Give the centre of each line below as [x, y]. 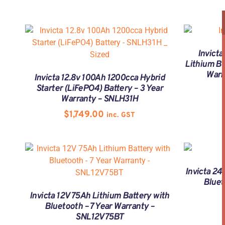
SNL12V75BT [99, 217]
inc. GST [121, 116]
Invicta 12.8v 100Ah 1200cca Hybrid [99, 78]
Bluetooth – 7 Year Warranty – [99, 207]
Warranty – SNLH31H [99, 99]
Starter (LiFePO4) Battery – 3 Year [99, 89]
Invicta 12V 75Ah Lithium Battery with [99, 196]
